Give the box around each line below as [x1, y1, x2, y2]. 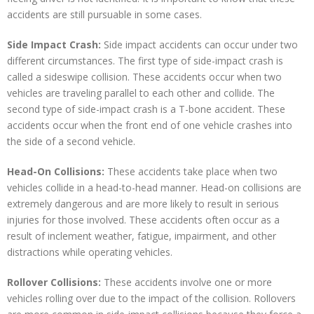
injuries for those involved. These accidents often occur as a [7, 213, 280, 227]
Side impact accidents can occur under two [104, 38, 298, 52]
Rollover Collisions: [7, 275, 104, 289]
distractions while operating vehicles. [7, 245, 172, 259]
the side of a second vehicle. [7, 135, 135, 149]
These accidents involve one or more [104, 275, 272, 289]
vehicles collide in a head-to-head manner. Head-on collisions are [7, 181, 301, 195]
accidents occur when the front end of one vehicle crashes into [7, 118, 292, 132]
